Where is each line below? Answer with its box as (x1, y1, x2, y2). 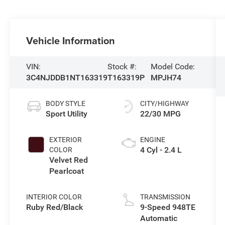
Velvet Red (49, 155, 88, 165)
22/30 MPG (140, 109, 181, 119)
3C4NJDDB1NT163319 (26, 73, 108, 83)
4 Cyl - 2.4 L (140, 145, 182, 155)
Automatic (140, 213, 177, 223)
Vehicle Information (26, 33, 116, 48)
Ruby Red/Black (26, 202, 83, 212)
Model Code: (151, 62, 195, 72)
